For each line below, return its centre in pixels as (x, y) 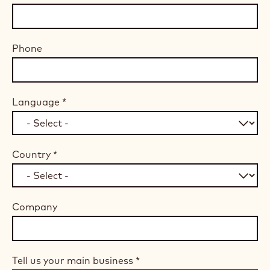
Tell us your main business (74, 260)
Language (37, 102)
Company (35, 207)
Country (33, 154)
